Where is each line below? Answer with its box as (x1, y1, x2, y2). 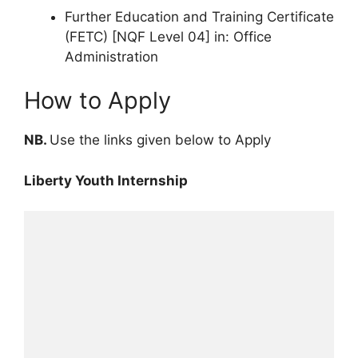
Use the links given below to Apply (50, 132, 271, 149)
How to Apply (24, 86, 171, 115)
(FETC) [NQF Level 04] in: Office (65, 28, 272, 45)
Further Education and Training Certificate (65, 8, 334, 25)
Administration (65, 48, 158, 65)
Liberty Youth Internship (24, 172, 188, 189)
